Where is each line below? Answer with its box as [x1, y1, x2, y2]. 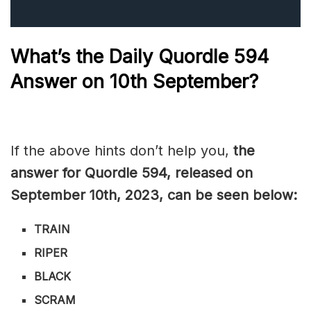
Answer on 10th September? [10, 69, 258, 93]
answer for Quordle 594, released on [10, 165, 253, 182]
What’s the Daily [10, 44, 158, 68]
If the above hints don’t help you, [10, 142, 233, 160]
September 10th [10, 187, 117, 204]
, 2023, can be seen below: [117, 187, 297, 204]
